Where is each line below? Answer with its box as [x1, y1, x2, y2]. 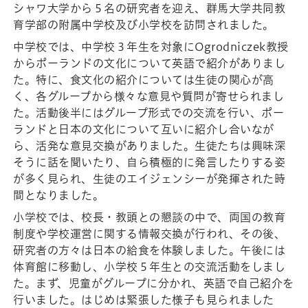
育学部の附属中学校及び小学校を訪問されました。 [13, 19, 274, 31]
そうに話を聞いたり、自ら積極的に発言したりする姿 [13, 157, 286, 168]
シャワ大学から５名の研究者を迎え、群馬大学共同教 [13, 3, 286, 14]
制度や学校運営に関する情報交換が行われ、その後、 [13, 228, 286, 240]
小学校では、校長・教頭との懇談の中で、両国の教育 [13, 212, 286, 223]
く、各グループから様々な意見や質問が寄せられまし [13, 91, 285, 102]
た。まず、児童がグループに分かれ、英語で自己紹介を [13, 278, 294, 289]
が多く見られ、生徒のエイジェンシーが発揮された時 [13, 173, 286, 185]
